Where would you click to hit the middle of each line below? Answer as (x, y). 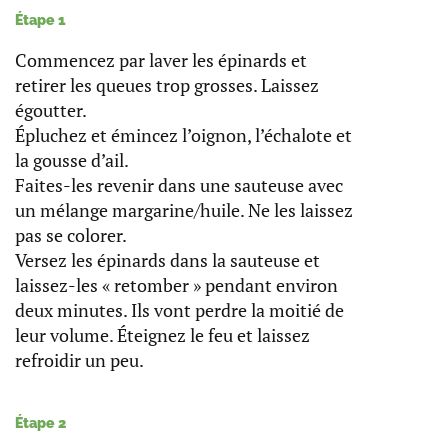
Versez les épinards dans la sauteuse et (167, 260)
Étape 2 (40, 422)
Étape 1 (40, 20)
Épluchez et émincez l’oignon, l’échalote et (183, 135)
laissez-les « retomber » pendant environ (176, 285)
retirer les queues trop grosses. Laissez (167, 85)
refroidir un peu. (79, 360)
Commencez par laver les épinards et (161, 60)
